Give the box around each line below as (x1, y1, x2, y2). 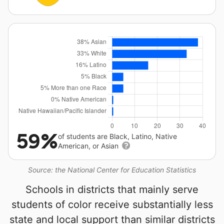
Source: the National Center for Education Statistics (28, 165, 196, 174)
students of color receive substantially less (11, 198, 213, 211)
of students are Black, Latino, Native (58, 132, 177, 141)
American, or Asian (58, 141, 120, 150)
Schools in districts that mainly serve (25, 183, 198, 196)
